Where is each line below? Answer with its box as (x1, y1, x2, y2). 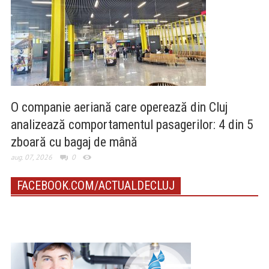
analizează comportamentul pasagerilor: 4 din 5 (10, 117, 253, 133)
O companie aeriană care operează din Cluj (10, 100, 228, 115)
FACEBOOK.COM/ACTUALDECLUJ (16, 178, 175, 193)
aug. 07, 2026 (10, 153, 52, 162)
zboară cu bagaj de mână (10, 134, 138, 150)
